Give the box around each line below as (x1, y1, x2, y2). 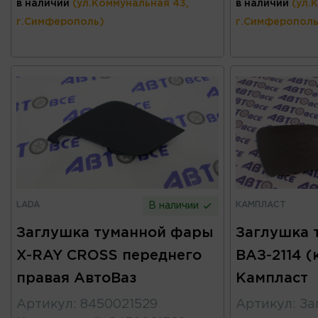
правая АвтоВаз (16, 272, 136, 285)
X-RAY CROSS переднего (16, 249, 202, 263)
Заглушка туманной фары (16, 226, 214, 240)
